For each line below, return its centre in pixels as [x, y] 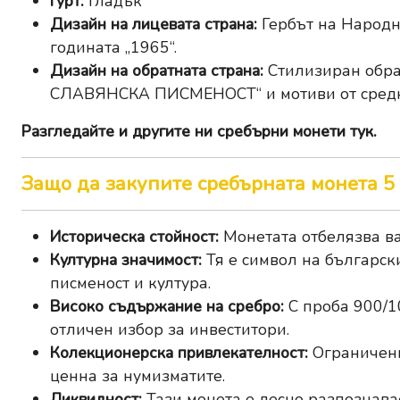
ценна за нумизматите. [137, 376]
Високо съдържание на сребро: [167, 307]
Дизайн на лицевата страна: [154, 25]
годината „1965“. [113, 48]
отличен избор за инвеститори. [170, 330]
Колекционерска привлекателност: [179, 353]
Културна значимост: [126, 260]
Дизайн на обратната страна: [157, 71]
